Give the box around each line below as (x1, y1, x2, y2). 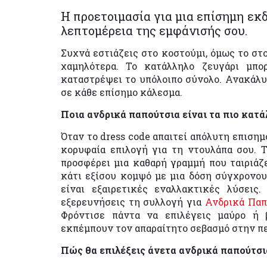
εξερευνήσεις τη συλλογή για (61, 195, 205, 208)
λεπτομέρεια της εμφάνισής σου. (61, 22, 247, 38)
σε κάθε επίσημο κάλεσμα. (61, 85, 182, 98)
